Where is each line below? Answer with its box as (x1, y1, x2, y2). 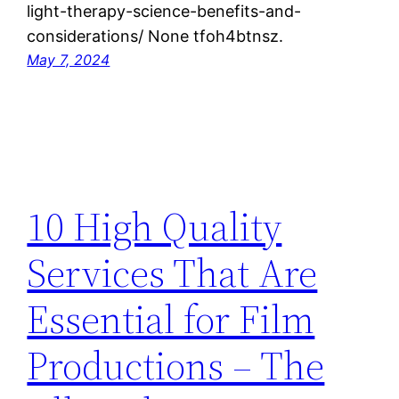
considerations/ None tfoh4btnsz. (27, 27, 284, 46)
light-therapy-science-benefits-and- (27, 2, 302, 21)
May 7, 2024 (27, 51, 110, 69)
